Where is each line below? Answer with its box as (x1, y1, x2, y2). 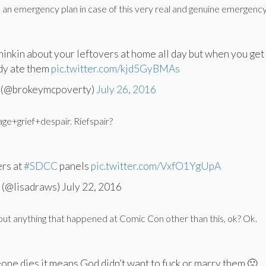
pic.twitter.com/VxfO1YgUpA (91, 160, 221, 172)
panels (58, 160, 91, 172)
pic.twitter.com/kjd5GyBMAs (51, 62, 180, 75)
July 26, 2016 (96, 83, 157, 96)
